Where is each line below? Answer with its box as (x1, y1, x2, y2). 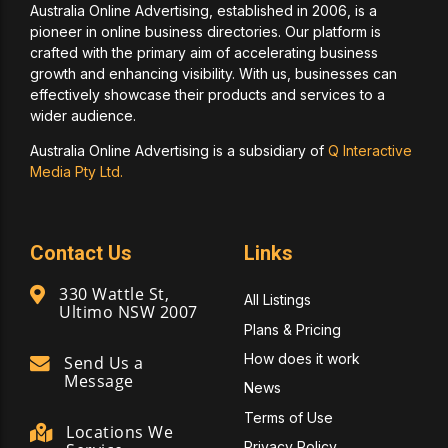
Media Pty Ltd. (30, 163, 123, 181)
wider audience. (30, 107, 136, 125)
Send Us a (64, 351, 144, 374)
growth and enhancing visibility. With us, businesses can (30, 65, 397, 83)
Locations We (66, 420, 173, 443)
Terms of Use (244, 408, 333, 426)
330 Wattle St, (59, 283, 169, 306)
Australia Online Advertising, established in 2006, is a (30, 2, 377, 20)
